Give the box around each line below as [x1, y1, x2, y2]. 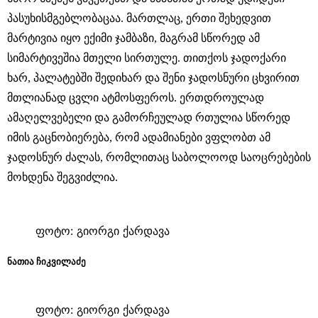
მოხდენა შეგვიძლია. [7, 170, 118, 183]
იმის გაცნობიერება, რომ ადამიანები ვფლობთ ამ [7, 131, 270, 143]
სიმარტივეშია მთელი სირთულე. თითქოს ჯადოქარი [7, 51, 286, 64]
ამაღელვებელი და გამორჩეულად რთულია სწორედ [7, 111, 290, 124]
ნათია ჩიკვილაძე [7, 256, 86, 268]
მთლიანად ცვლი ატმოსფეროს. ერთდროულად [7, 91, 264, 104]
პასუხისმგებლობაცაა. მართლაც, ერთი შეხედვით [7, 11, 271, 24]
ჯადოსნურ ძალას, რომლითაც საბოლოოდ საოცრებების [7, 150, 311, 163]
